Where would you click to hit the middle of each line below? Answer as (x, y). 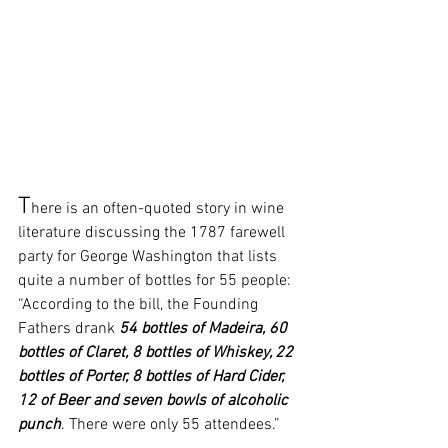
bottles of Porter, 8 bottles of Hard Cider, (153, 377)
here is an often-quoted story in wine (159, 209)
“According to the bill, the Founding (140, 305)
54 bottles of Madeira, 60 (205, 329)
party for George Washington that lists (149, 257)
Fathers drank (68, 329)
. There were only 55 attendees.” (172, 425)
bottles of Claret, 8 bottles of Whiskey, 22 (157, 353)
